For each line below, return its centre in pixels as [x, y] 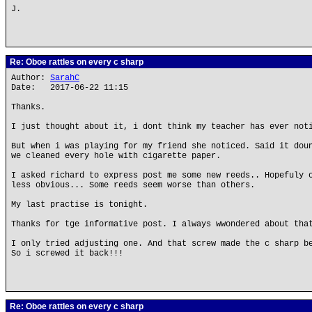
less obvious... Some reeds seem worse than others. [133, 185]
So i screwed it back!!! [67, 253]
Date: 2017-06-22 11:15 [70, 88]
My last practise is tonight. [79, 205]
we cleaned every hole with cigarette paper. [116, 156]
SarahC [65, 78]
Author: [31, 78]
